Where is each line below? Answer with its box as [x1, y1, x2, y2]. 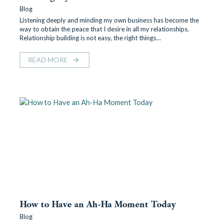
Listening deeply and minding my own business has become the [20, 16, 199, 24]
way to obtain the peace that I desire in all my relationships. [20, 25, 189, 33]
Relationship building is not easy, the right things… [20, 34, 161, 42]
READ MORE [28, 55, 68, 64]
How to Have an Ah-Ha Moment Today [20, 198, 176, 210]
